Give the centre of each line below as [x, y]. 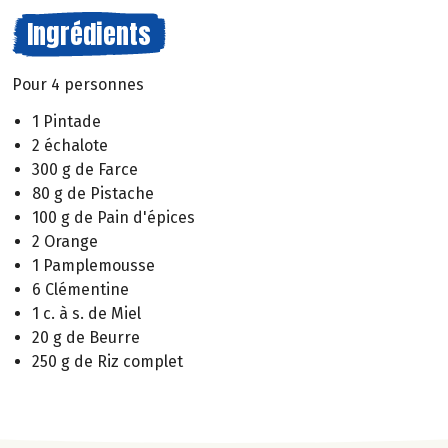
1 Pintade [66, 121]
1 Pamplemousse [93, 265]
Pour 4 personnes [78, 84]
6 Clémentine [80, 289]
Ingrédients [89, 34]
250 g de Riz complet [107, 361]
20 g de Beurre [86, 337]
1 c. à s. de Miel [86, 313]
